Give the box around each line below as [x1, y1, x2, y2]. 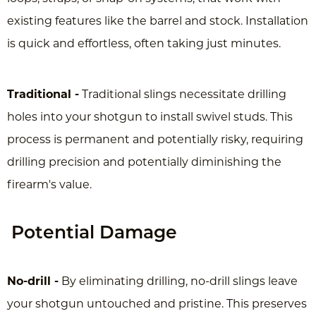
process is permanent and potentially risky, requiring [7, 134, 303, 146]
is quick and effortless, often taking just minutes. [7, 38, 281, 50]
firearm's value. [7, 179, 92, 191]
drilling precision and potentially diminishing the [7, 157, 281, 169]
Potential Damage [11, 224, 177, 243]
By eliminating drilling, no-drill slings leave [59, 276, 298, 288]
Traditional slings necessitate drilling [79, 89, 286, 101]
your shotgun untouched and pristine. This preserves [7, 298, 307, 310]
